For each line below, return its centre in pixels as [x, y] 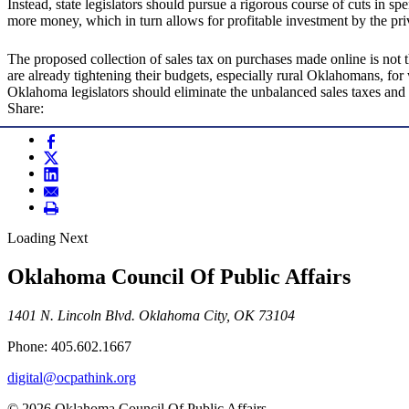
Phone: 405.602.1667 [69, 346]
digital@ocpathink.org [72, 377]
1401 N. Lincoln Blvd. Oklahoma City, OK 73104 [151, 315]
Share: [26, 109]
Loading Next [47, 238]
